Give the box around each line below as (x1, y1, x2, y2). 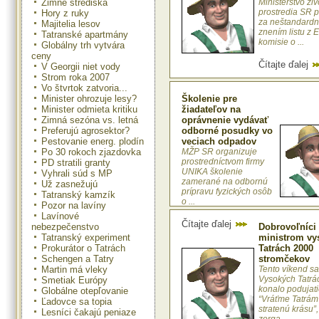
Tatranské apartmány (41, 28, 128, 40)
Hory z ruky (41, 7, 89, 19)
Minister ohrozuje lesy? (41, 93, 137, 104)
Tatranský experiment (41, 231, 130, 243)
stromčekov (258, 253, 310, 265)
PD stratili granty (41, 157, 110, 168)
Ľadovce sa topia (41, 296, 112, 307)
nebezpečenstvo (31, 221, 99, 232)
